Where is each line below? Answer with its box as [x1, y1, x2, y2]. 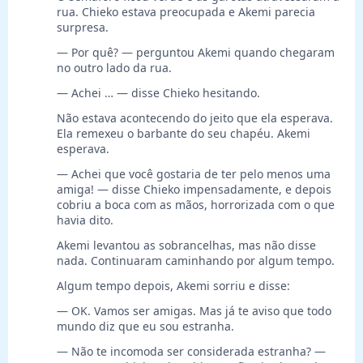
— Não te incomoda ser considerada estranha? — [57, 344, 326, 360]
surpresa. [57, 19, 109, 36]
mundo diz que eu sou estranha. [57, 318, 234, 335]
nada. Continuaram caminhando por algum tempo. [57, 253, 335, 269]
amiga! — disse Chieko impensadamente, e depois [57, 181, 331, 198]
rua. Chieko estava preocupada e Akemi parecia [57, 4, 315, 20]
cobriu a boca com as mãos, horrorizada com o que [57, 197, 335, 213]
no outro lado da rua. [57, 60, 172, 76]
